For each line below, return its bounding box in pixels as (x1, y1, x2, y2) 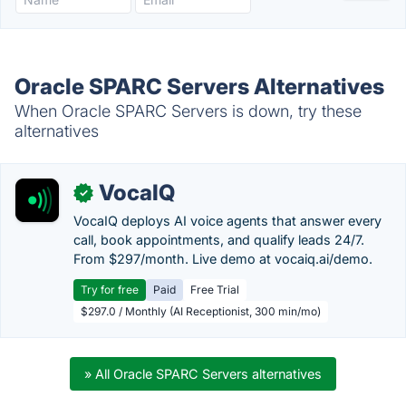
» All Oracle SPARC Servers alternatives (84, 366, 322, 382)
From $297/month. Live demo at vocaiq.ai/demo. (73, 251, 372, 266)
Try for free (81, 283, 139, 296)
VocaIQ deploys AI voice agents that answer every (73, 213, 382, 228)
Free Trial (190, 283, 239, 296)
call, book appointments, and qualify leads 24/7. (73, 232, 364, 247)
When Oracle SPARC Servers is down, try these (14, 101, 362, 121)
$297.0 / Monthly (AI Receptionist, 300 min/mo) (81, 304, 321, 318)
